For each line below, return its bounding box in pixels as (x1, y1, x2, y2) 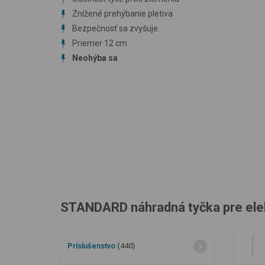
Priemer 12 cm (72, 38, 127, 48)
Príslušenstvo (67, 241, 117, 250)
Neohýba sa (72, 53, 118, 63)
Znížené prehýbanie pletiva (72, 8, 173, 18)
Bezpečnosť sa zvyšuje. (72, 23, 160, 33)
